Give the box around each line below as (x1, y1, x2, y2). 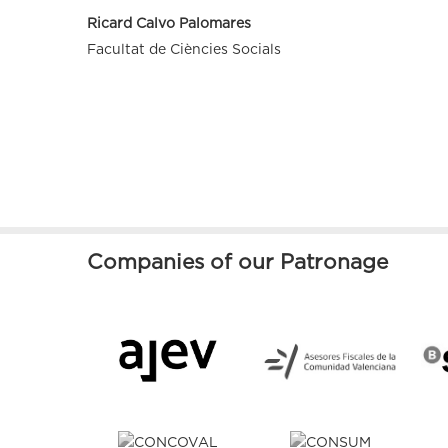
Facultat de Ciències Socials (87, 42, 281, 57)
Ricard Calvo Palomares (87, 16, 251, 31)
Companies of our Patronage (87, 251, 388, 273)
